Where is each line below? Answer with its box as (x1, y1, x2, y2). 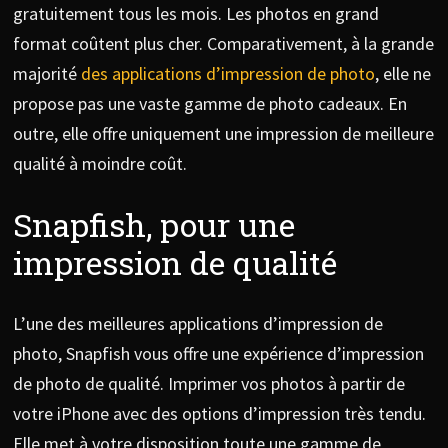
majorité (12, 62, 81, 86)
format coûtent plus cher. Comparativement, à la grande (12, 32, 434, 56)
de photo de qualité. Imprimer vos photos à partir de (12, 371, 405, 395)
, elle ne (374, 62, 431, 86)
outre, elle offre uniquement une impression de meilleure (12, 122, 434, 146)
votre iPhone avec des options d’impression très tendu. (12, 401, 426, 425)
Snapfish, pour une (12, 203, 295, 247)
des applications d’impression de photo (80, 62, 375, 86)
